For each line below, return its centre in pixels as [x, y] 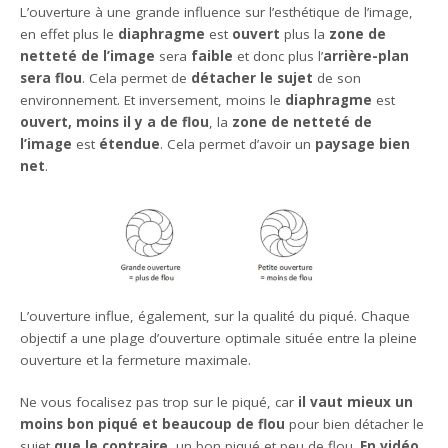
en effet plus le [69, 33]
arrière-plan [366, 55]
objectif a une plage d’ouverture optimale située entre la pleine [219, 338]
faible [212, 55]
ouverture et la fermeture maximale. [136, 360]
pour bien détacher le [355, 424]
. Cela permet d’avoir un [238, 143]
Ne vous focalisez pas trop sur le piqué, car [159, 402]
